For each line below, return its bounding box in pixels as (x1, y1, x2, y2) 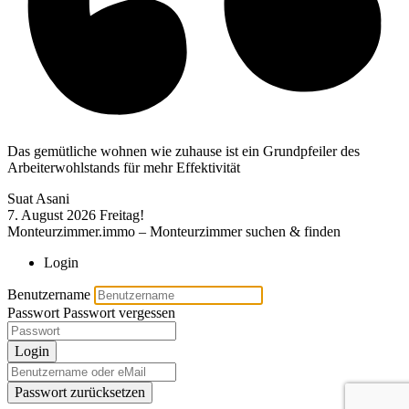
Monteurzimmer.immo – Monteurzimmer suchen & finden (7, 223, 341, 239)
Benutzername (7, 286, 90, 302)
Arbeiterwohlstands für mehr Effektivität (7, 159, 240, 175)
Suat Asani (7, 190, 69, 206)
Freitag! (100, 206, 144, 223)
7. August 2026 (7, 206, 96, 223)
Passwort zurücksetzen (15, 383, 145, 400)
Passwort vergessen (63, 304, 175, 320)
